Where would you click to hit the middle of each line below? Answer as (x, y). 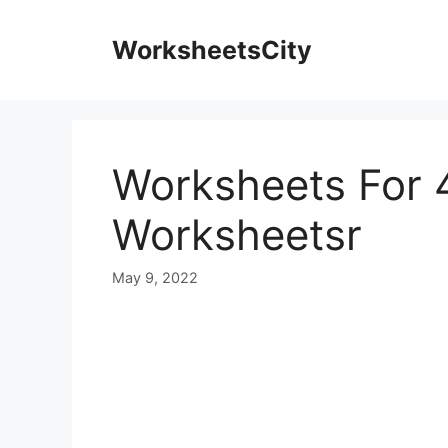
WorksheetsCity (212, 50)
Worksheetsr (237, 234)
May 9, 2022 (155, 278)
